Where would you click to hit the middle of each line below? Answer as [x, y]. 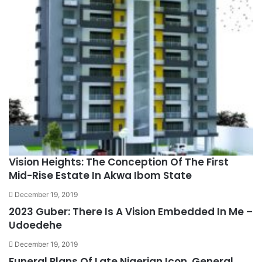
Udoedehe [35, 225]
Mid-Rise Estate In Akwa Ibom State [100, 175]
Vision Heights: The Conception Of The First [119, 162]
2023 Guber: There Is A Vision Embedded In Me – [131, 212]
